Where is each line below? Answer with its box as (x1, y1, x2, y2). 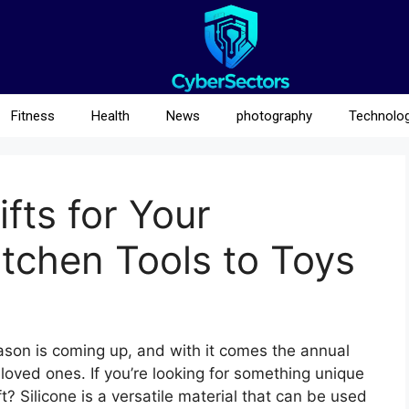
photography (236, 107, 312, 124)
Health (90, 107, 130, 124)
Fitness (10, 107, 55, 124)
